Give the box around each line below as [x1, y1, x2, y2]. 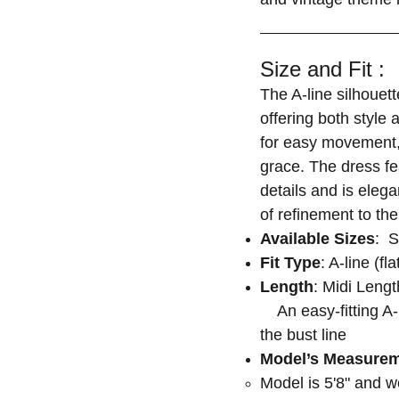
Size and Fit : [260, 57, 385, 81]
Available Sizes [260, 230, 375, 248]
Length [260, 278, 313, 296]
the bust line [260, 326, 346, 344]
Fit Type [260, 254, 321, 272]
